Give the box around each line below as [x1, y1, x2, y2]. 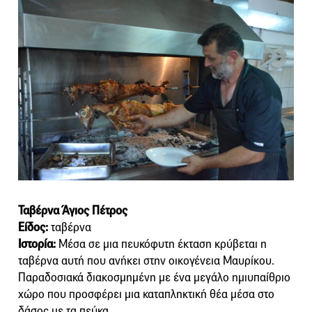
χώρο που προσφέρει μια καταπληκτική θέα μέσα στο [18, 286, 274, 302]
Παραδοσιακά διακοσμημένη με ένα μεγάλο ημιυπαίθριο [18, 270, 290, 285]
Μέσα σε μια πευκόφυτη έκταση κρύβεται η [56, 236, 267, 251]
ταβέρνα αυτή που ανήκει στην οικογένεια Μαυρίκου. [18, 253, 274, 268]
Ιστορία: [18, 236, 56, 251]
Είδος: [18, 219, 48, 235]
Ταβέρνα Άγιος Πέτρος [18, 203, 127, 218]
